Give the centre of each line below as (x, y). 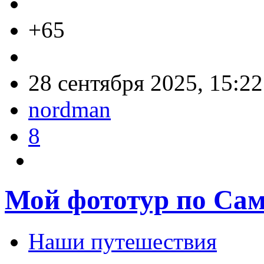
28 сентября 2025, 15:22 (146, 83)
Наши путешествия (123, 242)
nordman (70, 110)
